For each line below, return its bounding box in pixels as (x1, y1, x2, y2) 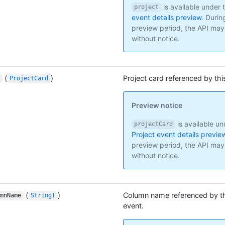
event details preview (132, 13, 201, 22)
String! (30, 192, 55, 199)
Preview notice (132, 100, 182, 109)
